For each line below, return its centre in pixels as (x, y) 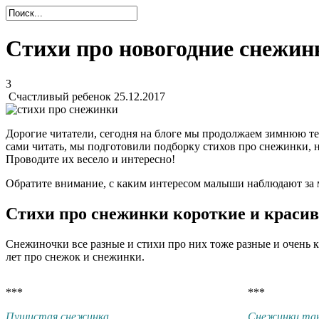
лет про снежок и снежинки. (75, 256)
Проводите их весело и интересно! (90, 159)
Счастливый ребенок (60, 96)
